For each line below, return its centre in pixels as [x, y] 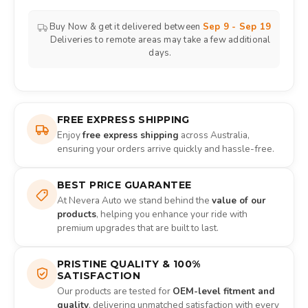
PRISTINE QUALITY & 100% [129, 264]
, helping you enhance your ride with [172, 214]
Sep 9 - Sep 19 [237, 27]
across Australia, [214, 135]
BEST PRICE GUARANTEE [124, 185]
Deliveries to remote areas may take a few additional [160, 40]
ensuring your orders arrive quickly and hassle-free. [166, 149]
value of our [239, 201]
